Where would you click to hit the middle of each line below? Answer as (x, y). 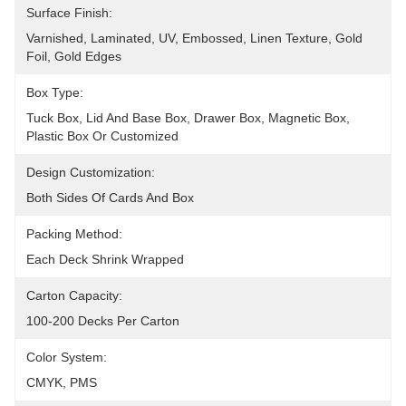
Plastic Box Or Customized (102, 136)
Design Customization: (91, 172)
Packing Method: (74, 234)
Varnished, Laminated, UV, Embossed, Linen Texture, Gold (194, 38)
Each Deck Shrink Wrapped (105, 259)
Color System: (67, 357)
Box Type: (55, 92)
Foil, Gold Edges (74, 56)
